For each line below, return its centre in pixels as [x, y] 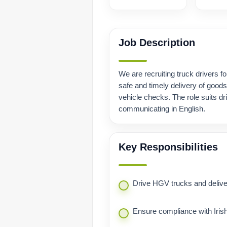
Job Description [157, 43]
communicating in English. [162, 109]
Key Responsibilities [168, 147]
